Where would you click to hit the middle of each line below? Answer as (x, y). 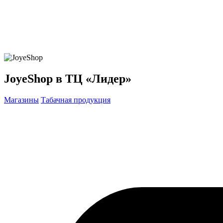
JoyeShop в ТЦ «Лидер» (68, 78)
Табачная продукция (76, 100)
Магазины (21, 100)
